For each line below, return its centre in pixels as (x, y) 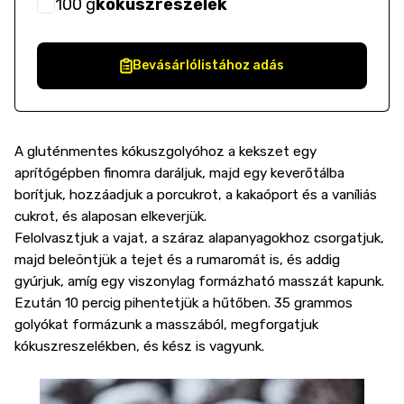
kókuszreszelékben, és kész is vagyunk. (139, 346)
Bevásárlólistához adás (208, 65)
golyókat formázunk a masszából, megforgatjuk (166, 325)
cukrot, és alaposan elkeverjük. (110, 216)
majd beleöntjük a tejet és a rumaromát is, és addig (177, 260)
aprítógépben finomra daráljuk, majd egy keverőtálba (179, 173)
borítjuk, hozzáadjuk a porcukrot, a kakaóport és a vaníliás (196, 195)
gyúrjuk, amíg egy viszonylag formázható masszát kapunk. (199, 281)
